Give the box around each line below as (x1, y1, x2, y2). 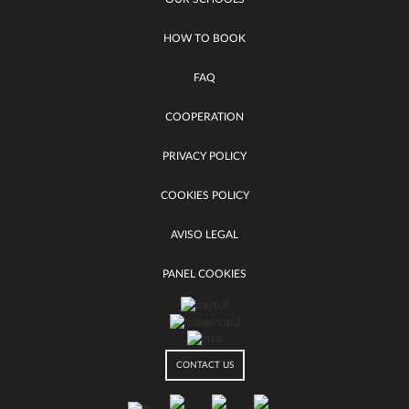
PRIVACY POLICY (163, 150, 246, 162)
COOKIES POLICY (160, 189, 249, 201)
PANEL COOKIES (163, 267, 246, 279)
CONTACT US (175, 361, 234, 371)
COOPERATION (165, 110, 244, 122)
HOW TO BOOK (163, 32, 246, 44)
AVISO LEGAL (171, 228, 238, 240)
